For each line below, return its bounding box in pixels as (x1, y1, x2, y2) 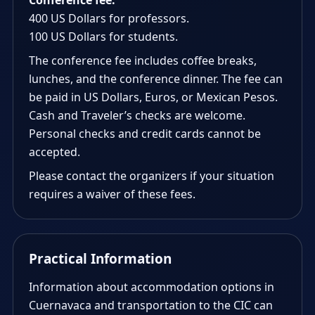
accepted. (29, 144, 80, 160)
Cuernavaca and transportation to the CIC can (29, 297, 273, 313)
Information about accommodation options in (29, 279, 274, 295)
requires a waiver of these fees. (29, 186, 195, 202)
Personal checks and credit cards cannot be (29, 126, 261, 141)
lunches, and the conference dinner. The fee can (29, 71, 283, 86)
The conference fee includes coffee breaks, (29, 53, 257, 68)
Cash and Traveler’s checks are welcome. (29, 108, 245, 123)
